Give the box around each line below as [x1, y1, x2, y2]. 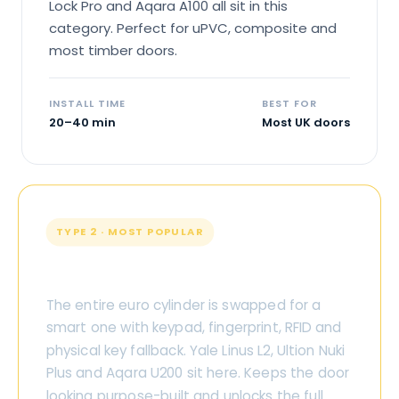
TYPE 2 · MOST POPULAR [55, 224, 205, 240]
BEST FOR [262, 96, 317, 111]
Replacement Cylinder [45, 256, 283, 285]
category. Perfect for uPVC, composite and [49, 19, 337, 38]
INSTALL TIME [49, 96, 126, 111]
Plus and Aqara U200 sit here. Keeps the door [45, 363, 350, 383]
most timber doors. [49, 41, 177, 61]
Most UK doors [262, 114, 350, 132]
